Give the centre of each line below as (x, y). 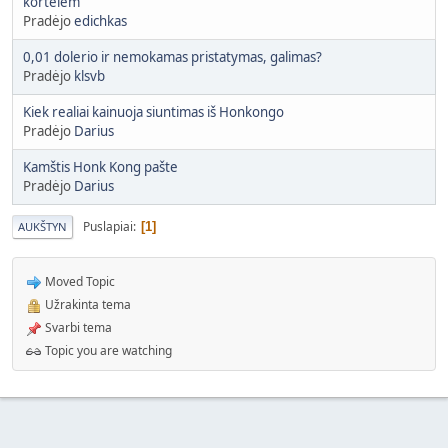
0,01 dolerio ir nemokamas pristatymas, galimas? (172, 57)
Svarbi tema (77, 328)
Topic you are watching (107, 351)
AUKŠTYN (42, 227)
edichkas (100, 21)
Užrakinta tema (86, 305)
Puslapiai (108, 226)
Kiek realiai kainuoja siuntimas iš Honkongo (153, 112)
